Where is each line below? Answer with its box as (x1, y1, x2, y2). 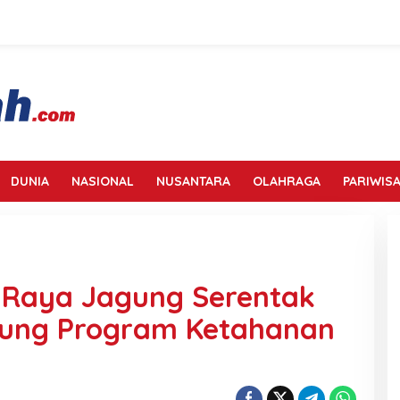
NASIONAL (71, 173, 134, 189)
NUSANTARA (156, 173, 230, 189)
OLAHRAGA (253, 173, 321, 189)
